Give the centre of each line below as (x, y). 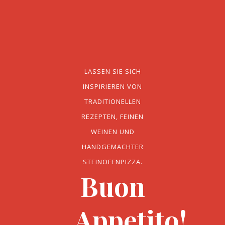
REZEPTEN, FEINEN (113, 117)
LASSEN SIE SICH (113, 71)
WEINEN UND (113, 132)
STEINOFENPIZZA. (113, 162)
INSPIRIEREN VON (113, 86)
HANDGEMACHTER (113, 147)
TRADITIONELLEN (113, 101)
